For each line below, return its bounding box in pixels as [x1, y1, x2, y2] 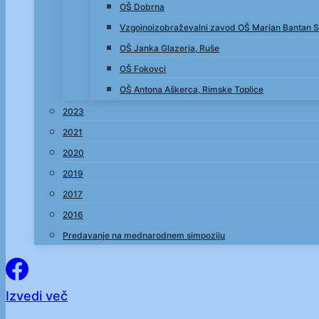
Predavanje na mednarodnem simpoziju [63, 230, 225, 241]
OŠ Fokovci [120, 63, 166, 74]
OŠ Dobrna [120, 1, 164, 12]
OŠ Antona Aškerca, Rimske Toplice [120, 84, 263, 95]
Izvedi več [6, 288, 68, 303]
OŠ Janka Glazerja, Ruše [120, 43, 219, 53]
